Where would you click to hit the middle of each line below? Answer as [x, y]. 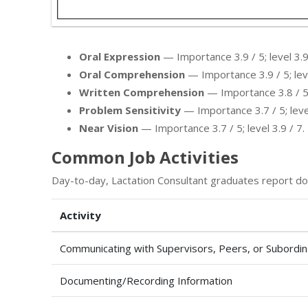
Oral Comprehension [132, 75]
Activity [80, 216]
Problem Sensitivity [130, 110]
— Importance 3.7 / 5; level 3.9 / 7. [221, 128]
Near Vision [109, 128]
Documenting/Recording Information [146, 281]
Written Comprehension [142, 92]
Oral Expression [120, 57]
